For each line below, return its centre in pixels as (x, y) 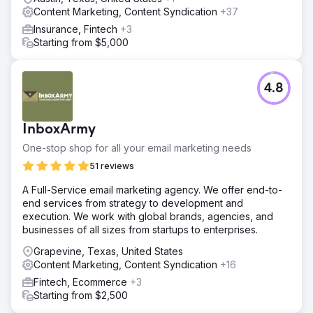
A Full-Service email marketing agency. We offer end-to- (152, 189)
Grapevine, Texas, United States (108, 251)
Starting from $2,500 (81, 295)
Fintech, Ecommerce (82, 282)
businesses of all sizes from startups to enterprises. (140, 229)
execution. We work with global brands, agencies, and (148, 216)
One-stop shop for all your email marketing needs (137, 147)
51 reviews (112, 166)
